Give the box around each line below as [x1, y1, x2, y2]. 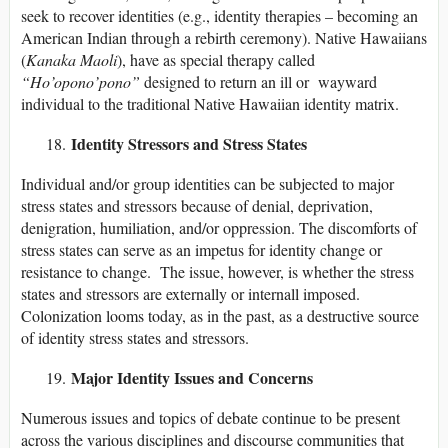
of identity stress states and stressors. [21, 327, 249, 349]
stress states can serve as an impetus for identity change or [21, 239, 382, 261]
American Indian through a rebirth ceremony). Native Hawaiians [21, 27, 427, 49]
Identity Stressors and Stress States [71, 132, 307, 156]
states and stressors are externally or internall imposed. [21, 283, 360, 305]
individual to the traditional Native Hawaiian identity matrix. [21, 93, 399, 115]
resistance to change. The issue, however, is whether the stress [21, 261, 414, 283]
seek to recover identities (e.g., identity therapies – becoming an [21, 5, 418, 27]
